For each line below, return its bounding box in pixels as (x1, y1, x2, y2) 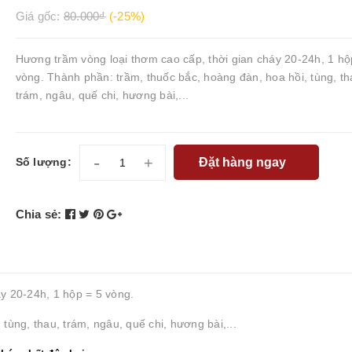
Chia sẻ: (15, 207, 62, 221)
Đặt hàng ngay (199, 155, 290, 169)
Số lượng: (15, 156, 71, 168)
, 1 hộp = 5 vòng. (46, 288, 134, 300)
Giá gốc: (15, 9, 64, 23)
